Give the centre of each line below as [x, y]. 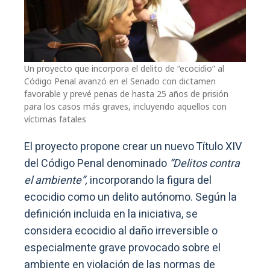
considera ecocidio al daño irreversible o [121, 231]
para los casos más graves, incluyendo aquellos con [125, 106]
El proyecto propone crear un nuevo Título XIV [133, 146]
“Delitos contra [205, 163]
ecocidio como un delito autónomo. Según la [130, 197]
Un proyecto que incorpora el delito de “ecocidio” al [124, 68]
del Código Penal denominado [97, 163]
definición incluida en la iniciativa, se [111, 214]
